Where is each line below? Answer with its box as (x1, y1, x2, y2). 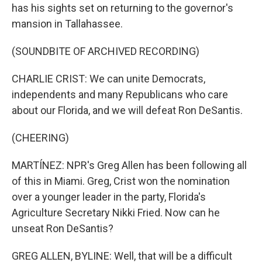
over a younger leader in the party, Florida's (12, 191, 206, 203)
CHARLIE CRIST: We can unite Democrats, (12, 73, 205, 85)
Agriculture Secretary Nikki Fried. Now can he (12, 206, 220, 219)
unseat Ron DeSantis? (12, 222, 113, 235)
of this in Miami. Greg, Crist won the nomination (12, 175, 230, 187)
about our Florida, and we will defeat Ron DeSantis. (12, 104, 243, 116)
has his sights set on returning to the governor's (12, 2, 233, 14)
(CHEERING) (12, 132, 69, 144)
